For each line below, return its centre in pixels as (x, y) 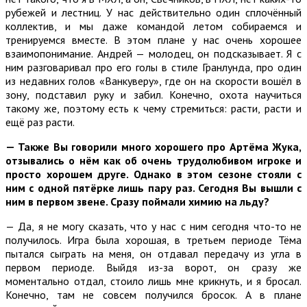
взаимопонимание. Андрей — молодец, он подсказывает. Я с (153, 53)
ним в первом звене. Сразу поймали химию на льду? (137, 201)
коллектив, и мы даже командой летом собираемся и (153, 26)
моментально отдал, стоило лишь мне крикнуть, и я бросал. (153, 281)
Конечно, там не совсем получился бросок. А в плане (153, 294)
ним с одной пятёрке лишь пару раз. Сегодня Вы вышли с (153, 187)
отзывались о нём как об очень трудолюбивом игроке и (153, 160)
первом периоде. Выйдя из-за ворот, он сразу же (153, 267)
